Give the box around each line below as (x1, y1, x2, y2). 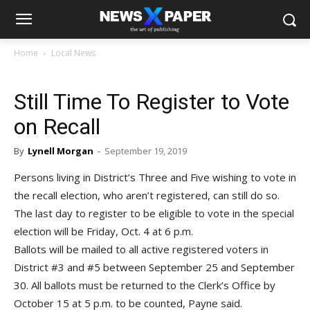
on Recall (14, 113, 100, 140)
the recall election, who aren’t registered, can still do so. (14, 188, 280, 202)
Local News (51, 47, 95, 59)
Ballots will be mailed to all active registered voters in (14, 242, 268, 256)
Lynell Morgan (28, 145, 93, 157)
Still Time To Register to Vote (14, 89, 289, 115)
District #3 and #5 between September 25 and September (14, 260, 295, 274)
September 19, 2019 (104, 145, 187, 157)
